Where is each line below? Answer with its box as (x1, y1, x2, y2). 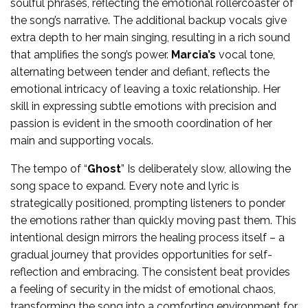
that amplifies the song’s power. (10, 48, 171, 62)
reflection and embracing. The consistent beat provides (10, 265, 290, 279)
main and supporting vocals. (10, 134, 153, 148)
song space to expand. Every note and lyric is (10, 179, 239, 193)
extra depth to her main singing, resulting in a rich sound (10, 31, 290, 45)
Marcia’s (171, 48, 216, 62)
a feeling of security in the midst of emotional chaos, (10, 283, 276, 296)
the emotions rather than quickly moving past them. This (10, 214, 296, 228)
